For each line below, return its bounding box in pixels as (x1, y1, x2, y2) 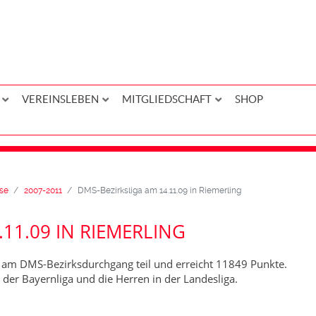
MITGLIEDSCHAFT (121, 93, 212, 106)
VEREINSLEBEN (21, 93, 99, 106)
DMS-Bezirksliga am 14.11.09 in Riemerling (77, 186, 241, 196)
